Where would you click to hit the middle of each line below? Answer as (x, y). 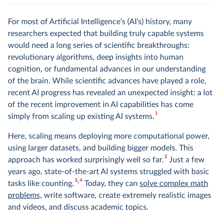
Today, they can (111, 184)
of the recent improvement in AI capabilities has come (101, 105)
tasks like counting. (41, 184)
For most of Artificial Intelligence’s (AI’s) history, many (100, 22)
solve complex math (174, 184)
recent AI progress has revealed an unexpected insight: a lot (110, 93)
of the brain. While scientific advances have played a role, (107, 81)
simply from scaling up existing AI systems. (81, 116)
